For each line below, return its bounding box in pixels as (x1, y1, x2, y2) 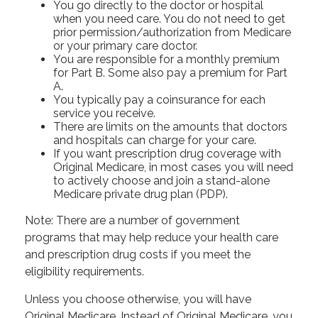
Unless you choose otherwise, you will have (25, 292, 251, 306)
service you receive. (53, 106, 155, 120)
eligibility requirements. (25, 265, 144, 278)
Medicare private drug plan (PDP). (53, 187, 228, 201)
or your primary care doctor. (53, 39, 197, 53)
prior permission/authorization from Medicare (53, 26, 291, 39)
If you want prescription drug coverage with (53, 147, 281, 160)
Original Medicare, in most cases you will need (53, 160, 293, 174)
